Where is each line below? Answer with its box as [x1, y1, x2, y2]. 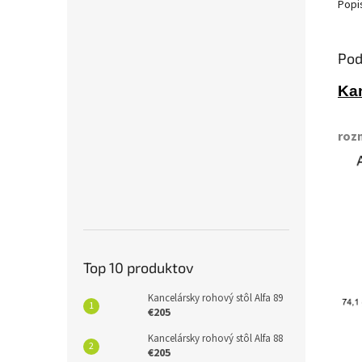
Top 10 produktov [83, 258, 194, 276]
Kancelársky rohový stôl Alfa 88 [148, 330, 283, 346]
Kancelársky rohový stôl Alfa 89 [148, 290, 283, 305]
